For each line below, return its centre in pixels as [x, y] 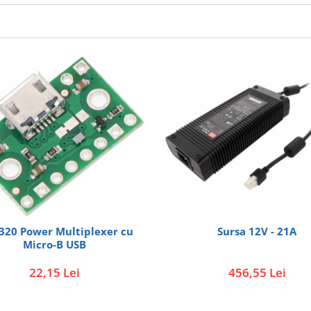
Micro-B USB [54, 245]
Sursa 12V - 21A [257, 232]
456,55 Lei [257, 273]
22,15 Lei [54, 273]
